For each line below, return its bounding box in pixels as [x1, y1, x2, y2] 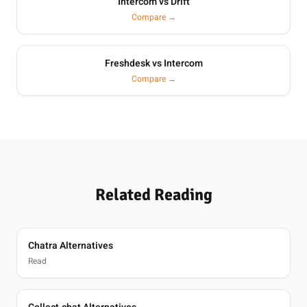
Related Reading [95, 184, 212, 205]
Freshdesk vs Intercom [104, 56, 203, 71]
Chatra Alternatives [28, 238, 113, 253]
